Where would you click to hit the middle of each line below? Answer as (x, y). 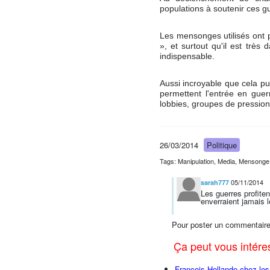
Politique (222, 145)
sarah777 (215, 183)
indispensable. (187, 56)
